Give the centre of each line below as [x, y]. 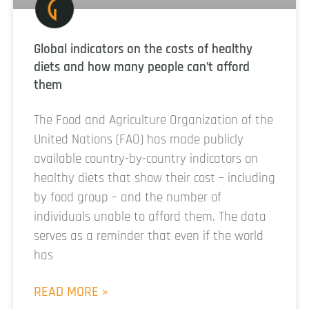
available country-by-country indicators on [146, 159]
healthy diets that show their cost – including [154, 178]
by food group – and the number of [128, 197]
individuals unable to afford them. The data [150, 217]
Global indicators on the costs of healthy [143, 49]
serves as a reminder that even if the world [149, 236]
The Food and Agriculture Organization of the [153, 120]
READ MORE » [71, 291]
